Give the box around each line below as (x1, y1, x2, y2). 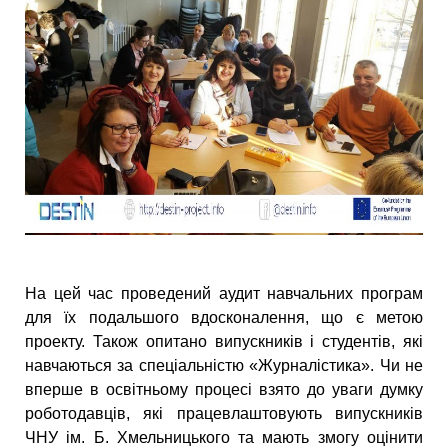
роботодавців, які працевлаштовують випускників (25, 405, 423, 423)
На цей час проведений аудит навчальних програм (25, 285, 423, 303)
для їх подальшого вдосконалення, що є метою (25, 309, 423, 327)
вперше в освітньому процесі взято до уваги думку (25, 381, 423, 399)
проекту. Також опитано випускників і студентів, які (25, 333, 423, 351)
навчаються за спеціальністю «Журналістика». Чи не (25, 357, 423, 375)
